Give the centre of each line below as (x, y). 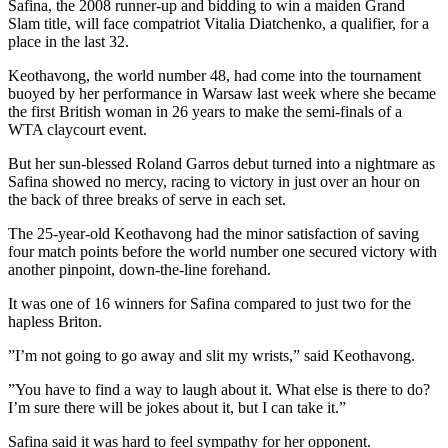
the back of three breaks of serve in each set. (147, 200)
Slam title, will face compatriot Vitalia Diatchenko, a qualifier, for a (218, 24)
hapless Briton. (55, 322)
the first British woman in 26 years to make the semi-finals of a (205, 112)
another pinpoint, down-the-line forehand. (139, 270)
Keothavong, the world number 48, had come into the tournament (214, 76)
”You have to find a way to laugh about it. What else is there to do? (219, 390)
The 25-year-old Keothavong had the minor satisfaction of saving (213, 234)
